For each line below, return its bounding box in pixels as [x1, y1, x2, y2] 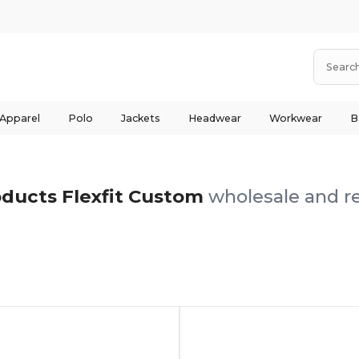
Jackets [120, 111, 160, 124]
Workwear [268, 111, 322, 124]
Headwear [188, 111, 241, 124]
